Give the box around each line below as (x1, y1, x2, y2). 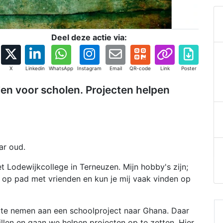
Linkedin (25, 65, 45, 71)
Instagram (77, 65, 102, 71)
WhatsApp (49, 65, 73, 71)
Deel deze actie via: (51, 32, 127, 42)
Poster (181, 65, 197, 71)
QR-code (129, 65, 151, 71)
